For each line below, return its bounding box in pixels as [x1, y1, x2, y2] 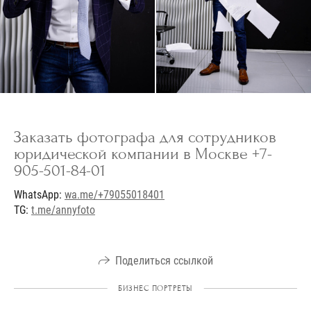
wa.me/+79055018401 [65, 187, 165, 201]
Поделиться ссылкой [115, 253, 213, 267]
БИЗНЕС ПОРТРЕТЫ [117, 283, 194, 293]
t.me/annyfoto [31, 203, 95, 217]
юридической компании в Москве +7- [14, 144, 272, 163]
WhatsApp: [14, 187, 65, 201]
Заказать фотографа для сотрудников [14, 127, 276, 146]
